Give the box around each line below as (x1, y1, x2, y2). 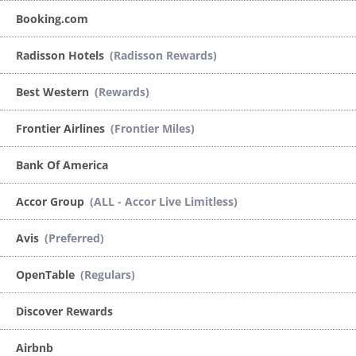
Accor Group (16, 193, 87, 209)
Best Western (16, 83, 92, 99)
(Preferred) (44, 230, 104, 246)
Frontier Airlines (16, 120, 108, 136)
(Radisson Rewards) (110, 47, 217, 63)
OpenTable (16, 266, 78, 282)
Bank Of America (16, 157, 108, 172)
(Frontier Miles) (110, 120, 195, 136)
